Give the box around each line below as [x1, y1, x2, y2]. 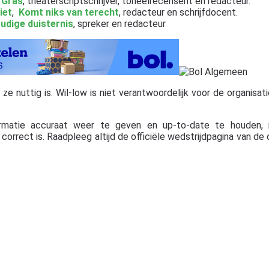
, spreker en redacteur [73, 17, 166, 29]
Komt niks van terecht [18, 6, 119, 18]
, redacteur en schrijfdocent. [118, 6, 238, 18]
